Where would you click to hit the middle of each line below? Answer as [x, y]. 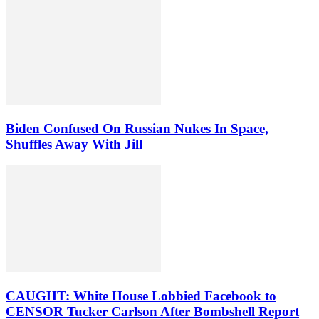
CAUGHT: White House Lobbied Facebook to [141, 296]
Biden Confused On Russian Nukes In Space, [137, 128]
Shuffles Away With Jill [74, 144]
